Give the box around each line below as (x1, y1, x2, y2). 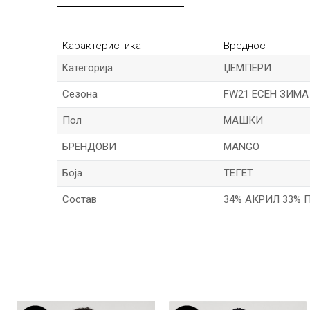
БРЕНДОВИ (62, 140, 116, 153)
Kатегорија (62, 62, 113, 74)
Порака (57, 299, 85, 309)
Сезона (62, 88, 98, 100)
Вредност (224, 39, 271, 52)
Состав (62, 193, 97, 206)
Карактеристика (62, 39, 141, 52)
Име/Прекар (57, 216, 104, 226)
